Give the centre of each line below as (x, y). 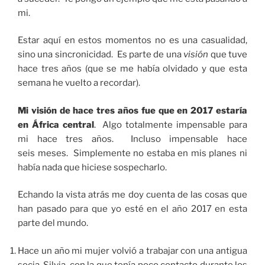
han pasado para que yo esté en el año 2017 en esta (132, 209)
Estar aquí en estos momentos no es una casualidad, (132, 41)
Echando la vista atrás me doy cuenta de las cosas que (132, 195)
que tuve (228, 55)
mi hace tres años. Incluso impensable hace (132, 139)
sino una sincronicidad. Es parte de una (101, 55)
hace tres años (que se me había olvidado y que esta (132, 69)
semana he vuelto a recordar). (79, 83)
